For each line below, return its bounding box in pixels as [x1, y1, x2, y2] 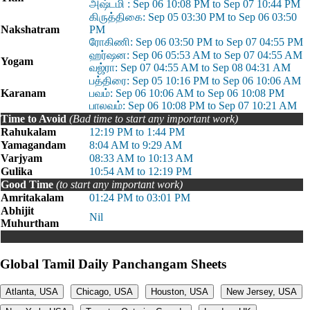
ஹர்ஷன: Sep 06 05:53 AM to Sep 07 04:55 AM [89, 49, 302, 61]
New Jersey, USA [226, 286, 297, 298]
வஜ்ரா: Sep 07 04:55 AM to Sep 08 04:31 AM [89, 62, 291, 73]
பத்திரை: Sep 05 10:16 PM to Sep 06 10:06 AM [89, 75, 301, 86]
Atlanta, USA [6, 286, 58, 298]
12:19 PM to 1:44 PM [89, 126, 185, 138]
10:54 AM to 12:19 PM [89, 165, 192, 177]
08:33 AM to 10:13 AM [89, 152, 193, 164]
